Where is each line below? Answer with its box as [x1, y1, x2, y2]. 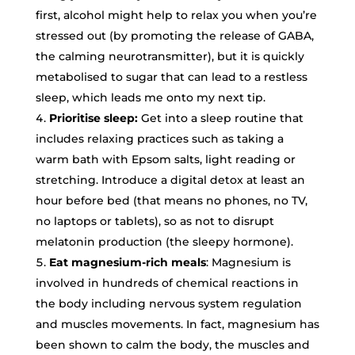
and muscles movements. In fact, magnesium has [35, 317, 319, 331]
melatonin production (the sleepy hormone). [35, 235, 293, 249]
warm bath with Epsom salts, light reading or [35, 152, 296, 166]
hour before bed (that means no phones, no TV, [35, 193, 307, 208]
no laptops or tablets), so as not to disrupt [35, 214, 274, 228]
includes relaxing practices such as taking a [35, 132, 284, 146]
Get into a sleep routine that [137, 111, 303, 125]
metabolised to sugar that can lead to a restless [35, 70, 307, 84]
